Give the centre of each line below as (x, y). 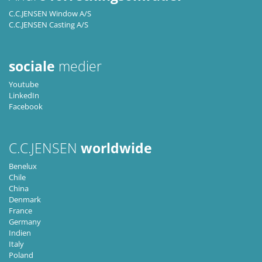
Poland (21, 255)
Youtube (24, 85)
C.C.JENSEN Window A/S (50, 14)
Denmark (25, 200)
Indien (20, 233)
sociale (32, 67)
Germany (25, 222)
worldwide (116, 149)
